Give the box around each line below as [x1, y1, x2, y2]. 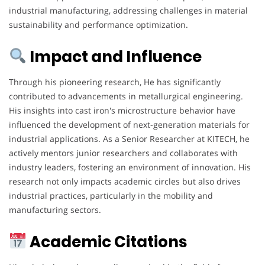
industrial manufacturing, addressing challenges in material [9, 4, 248, 16]
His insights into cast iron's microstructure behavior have [9, 104, 235, 116]
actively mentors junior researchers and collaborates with [9, 147, 238, 159]
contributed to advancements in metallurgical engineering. [9, 90, 243, 102]
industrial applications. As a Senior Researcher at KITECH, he [9, 132, 250, 144]
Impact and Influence [26, 46, 202, 67]
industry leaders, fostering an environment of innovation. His [9, 161, 251, 173]
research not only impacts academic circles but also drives [9, 175, 241, 187]
